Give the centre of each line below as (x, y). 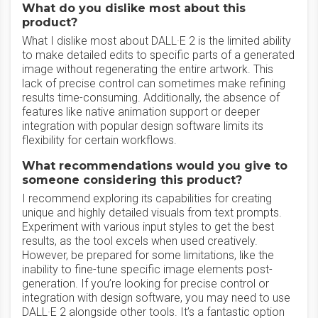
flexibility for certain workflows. (99, 140)
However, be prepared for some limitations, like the (148, 255)
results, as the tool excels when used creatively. (140, 241)
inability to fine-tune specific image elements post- (147, 269)
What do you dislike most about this (134, 8)
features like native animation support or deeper (141, 112)
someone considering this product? (132, 180)
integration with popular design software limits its (143, 126)
